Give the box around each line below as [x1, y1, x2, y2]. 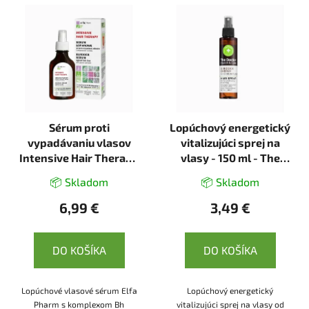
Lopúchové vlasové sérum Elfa [21, 285, 137, 295]
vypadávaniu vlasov [27, 135, 131, 149]
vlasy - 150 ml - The [180, 150, 211, 164]
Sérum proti [48, 120, 110, 134]
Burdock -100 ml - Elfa [23, 166, 135, 179]
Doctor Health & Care [176, 166, 284, 179]
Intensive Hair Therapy [19, 150, 139, 164]
